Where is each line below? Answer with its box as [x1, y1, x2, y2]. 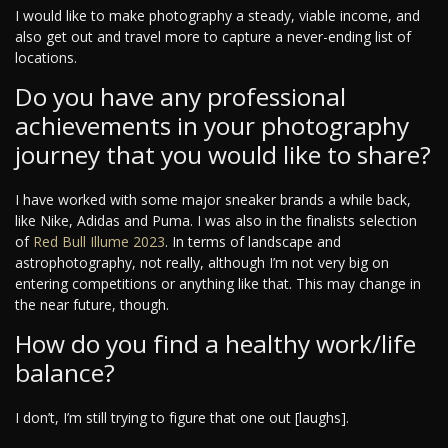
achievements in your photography [15, 108, 409, 142]
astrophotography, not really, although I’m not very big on [15, 252, 389, 272]
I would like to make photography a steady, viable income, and [15, 5, 420, 25]
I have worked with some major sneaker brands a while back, [15, 189, 411, 209]
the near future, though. [15, 294, 169, 314]
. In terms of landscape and [165, 231, 341, 251]
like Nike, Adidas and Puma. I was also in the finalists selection [15, 210, 417, 230]
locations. [15, 47, 77, 67]
